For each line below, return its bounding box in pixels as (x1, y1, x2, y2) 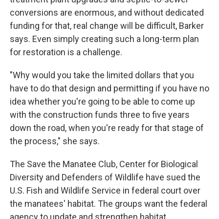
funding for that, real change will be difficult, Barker (10, 21, 204, 31)
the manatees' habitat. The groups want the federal (10, 198, 207, 209)
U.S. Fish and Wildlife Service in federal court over (10, 185, 200, 196)
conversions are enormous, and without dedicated (10, 7, 204, 18)
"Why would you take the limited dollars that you (10, 70, 194, 80)
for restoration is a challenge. (10, 47, 122, 57)
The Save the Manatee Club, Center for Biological (10, 159, 198, 169)
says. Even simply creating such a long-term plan (10, 34, 199, 44)
